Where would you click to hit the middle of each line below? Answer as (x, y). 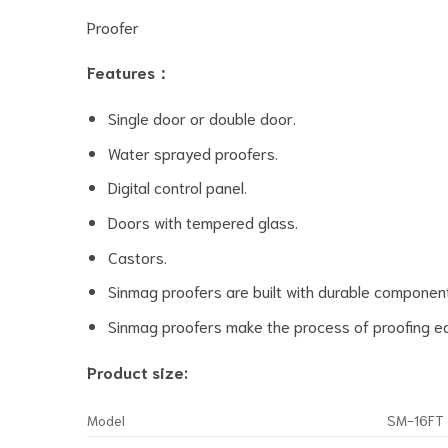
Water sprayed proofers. (192, 152)
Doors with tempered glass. (202, 221)
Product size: (137, 371)
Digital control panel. (177, 187)
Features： (129, 72)
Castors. (137, 256)
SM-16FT (416, 420)
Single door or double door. (201, 118)
